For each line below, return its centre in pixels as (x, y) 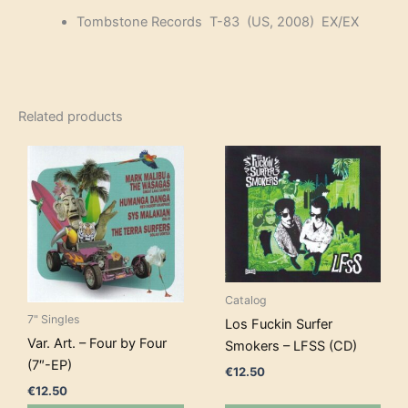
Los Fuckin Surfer (278, 325)
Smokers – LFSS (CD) (291, 347)
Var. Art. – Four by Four (97, 344)
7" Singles (53, 320)
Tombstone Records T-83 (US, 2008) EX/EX (217, 21)
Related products (71, 116)
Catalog (245, 301)
